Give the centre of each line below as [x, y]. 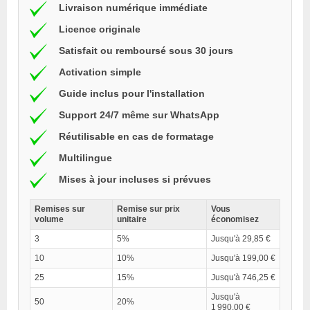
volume [49, 219]
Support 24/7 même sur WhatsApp [139, 115]
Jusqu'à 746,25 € [243, 277]
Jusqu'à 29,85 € [241, 238]
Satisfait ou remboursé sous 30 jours [146, 51]
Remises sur [60, 209]
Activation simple [100, 72]
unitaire [132, 219]
